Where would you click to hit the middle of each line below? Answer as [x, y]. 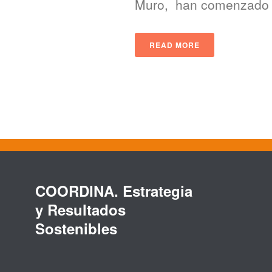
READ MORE [175, 45]
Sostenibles [76, 229]
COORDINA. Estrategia [114, 191]
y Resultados [81, 210]
